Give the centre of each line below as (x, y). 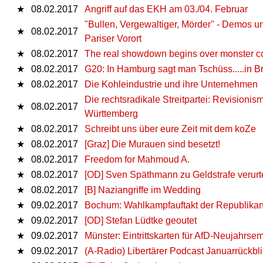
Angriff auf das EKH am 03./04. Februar (166, 9)
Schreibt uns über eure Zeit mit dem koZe (170, 129)
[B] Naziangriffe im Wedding (143, 190)
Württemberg (111, 113)
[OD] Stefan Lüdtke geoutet (141, 220)
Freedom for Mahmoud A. (137, 159)
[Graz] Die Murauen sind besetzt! (152, 144)
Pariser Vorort (113, 38)
